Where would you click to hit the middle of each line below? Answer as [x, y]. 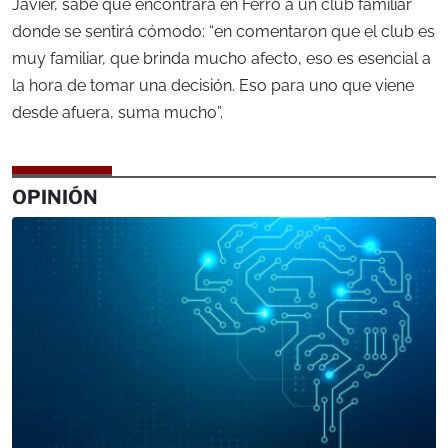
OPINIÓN [55, 197]
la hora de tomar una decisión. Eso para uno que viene [213, 86]
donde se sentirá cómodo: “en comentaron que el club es [223, 32]
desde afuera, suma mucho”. [117, 113]
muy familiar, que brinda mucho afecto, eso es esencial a [221, 59]
